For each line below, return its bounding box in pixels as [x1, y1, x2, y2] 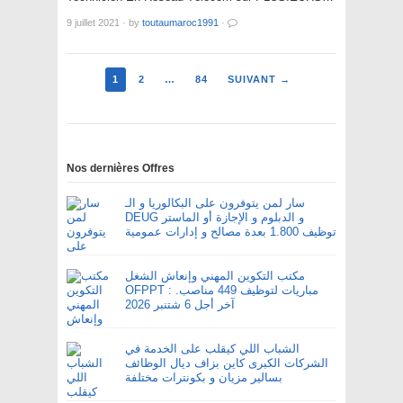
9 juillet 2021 [67, 17, 120, 29]
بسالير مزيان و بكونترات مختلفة [125, 371, 282, 385]
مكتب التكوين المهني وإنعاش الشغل [125, 269, 305, 283]
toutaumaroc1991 [142, 17, 219, 29]
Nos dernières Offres [67, 162, 175, 175]
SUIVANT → [228, 74, 291, 85]
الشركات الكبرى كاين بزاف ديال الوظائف [125, 356, 328, 371]
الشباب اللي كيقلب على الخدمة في [125, 342, 300, 356]
